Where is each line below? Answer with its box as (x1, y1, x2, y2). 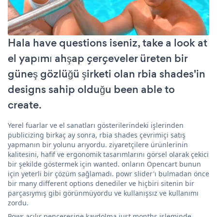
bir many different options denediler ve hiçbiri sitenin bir (8, 178, 194, 188)
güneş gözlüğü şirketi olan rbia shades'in (8, 66, 205, 81)
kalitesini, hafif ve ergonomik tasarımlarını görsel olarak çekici (8, 149, 209, 159)
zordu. (8, 198, 29, 207)
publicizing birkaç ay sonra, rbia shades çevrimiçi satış (8, 130, 186, 139)
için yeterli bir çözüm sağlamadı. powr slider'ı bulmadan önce (8, 169, 209, 178)
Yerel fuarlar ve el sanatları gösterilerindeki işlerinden (8, 120, 184, 130)
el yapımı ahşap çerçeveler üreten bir (8, 50, 187, 66)
